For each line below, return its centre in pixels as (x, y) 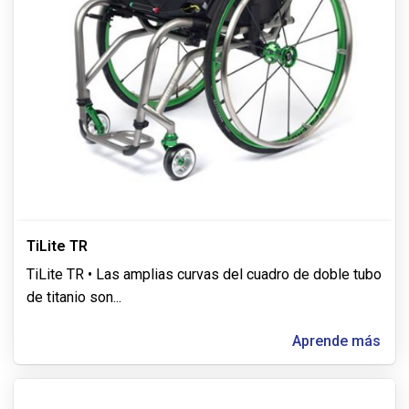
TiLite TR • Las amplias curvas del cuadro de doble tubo (204, 274)
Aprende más (336, 341)
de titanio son (70, 297)
